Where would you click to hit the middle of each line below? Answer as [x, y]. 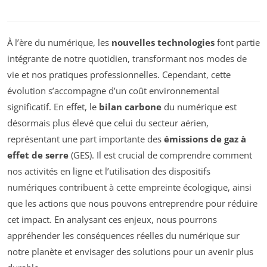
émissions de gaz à [205, 139]
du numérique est [199, 107]
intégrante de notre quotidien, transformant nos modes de [127, 59]
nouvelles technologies [163, 43]
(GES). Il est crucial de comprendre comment [160, 155]
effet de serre [38, 155]
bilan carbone [130, 107]
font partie [237, 43]
